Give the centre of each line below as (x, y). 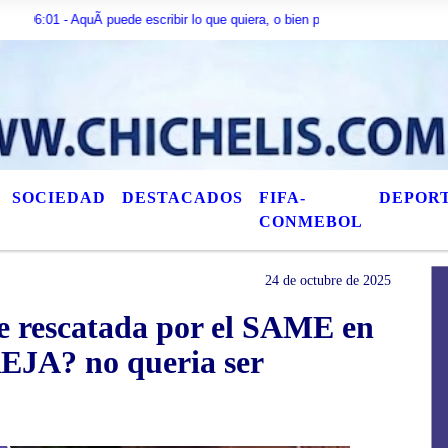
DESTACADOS (182, 197)
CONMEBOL (311, 221)
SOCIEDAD (59, 197)
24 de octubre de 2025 (328, 280)
